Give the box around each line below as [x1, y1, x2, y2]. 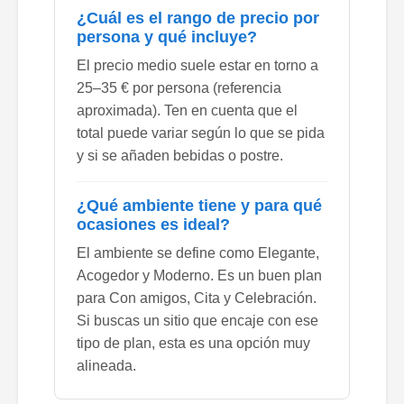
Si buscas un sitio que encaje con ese [77, 312, 318, 328]
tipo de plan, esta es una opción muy [77, 335, 310, 351]
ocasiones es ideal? [77, 215, 230, 234]
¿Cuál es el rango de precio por [77, 8, 319, 27]
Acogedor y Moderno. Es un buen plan [77, 267, 322, 283]
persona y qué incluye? [77, 27, 257, 46]
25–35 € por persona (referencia [77, 79, 281, 96]
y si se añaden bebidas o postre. [77, 147, 283, 163]
